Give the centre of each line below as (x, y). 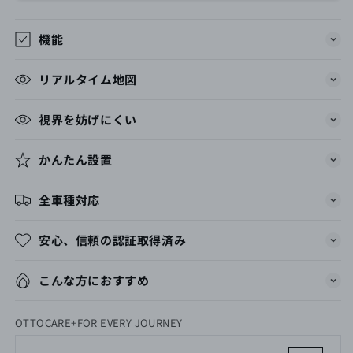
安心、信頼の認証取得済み (113, 240)
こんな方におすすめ (94, 281)
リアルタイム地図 (88, 80)
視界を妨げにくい (88, 120)
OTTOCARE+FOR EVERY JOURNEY (99, 322)
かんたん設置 (76, 160)
